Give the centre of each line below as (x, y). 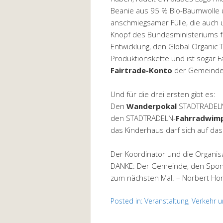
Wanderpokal (152, 106)
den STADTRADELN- (143, 118)
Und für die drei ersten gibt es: (163, 94)
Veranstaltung (166, 201)
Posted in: (127, 201)
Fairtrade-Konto (141, 70)
